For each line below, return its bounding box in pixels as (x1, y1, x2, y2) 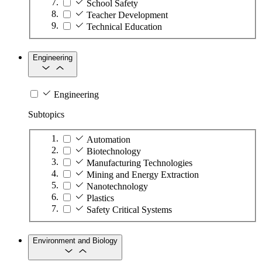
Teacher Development (87, 10, 168, 20)
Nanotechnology (87, 181, 148, 192)
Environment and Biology (33, 236, 118, 245)
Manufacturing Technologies (87, 158, 192, 168)
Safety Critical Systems (87, 205, 172, 215)
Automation (87, 135, 130, 145)
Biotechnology (87, 146, 141, 157)
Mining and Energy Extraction (87, 170, 199, 180)
